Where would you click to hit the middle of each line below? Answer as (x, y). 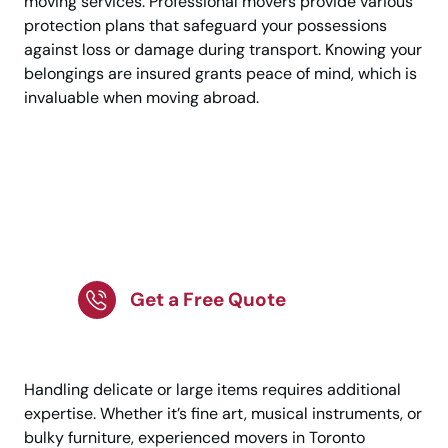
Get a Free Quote (208, 299)
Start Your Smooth (193, 186)
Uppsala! (136, 254)
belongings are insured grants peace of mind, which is (220, 73)
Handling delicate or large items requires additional (212, 389)
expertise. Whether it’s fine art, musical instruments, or (223, 413)
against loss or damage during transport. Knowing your (223, 49)
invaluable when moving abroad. (141, 97)
